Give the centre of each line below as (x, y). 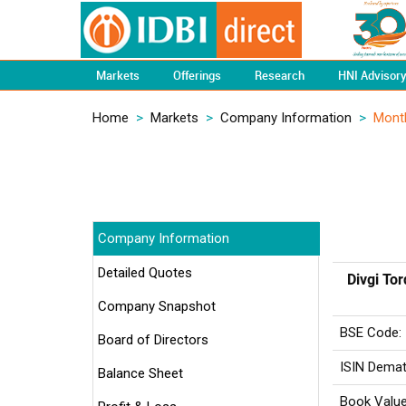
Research (280, 75)
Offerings (197, 75)
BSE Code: (371, 333)
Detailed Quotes (145, 273)
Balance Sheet (140, 373)
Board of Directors (153, 340)
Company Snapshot (157, 306)
